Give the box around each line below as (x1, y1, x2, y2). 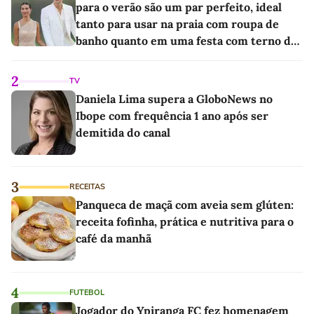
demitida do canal (76, 125, 170, 139)
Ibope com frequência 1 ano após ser (76, 108, 268, 123)
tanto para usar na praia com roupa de (76, 16, 279, 31)
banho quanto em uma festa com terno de (76, 33, 297, 48)
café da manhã (76, 231, 151, 245)
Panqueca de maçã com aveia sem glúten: (76, 197, 294, 212)
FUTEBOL (69, 287, 104, 298)
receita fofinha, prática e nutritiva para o (76, 214, 294, 228)
